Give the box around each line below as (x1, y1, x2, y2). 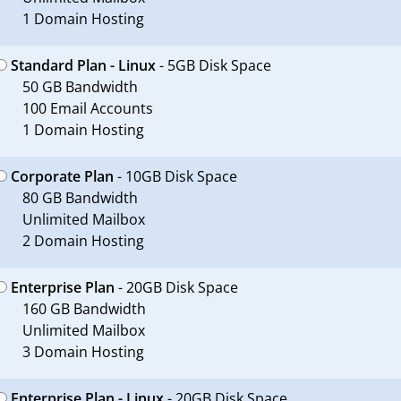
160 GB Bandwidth (21, 299, 146, 319)
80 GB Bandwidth (21, 188, 138, 208)
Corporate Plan (10, 166, 114, 186)
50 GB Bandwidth (21, 77, 138, 97)
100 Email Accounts (21, 98, 153, 118)
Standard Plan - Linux (10, 55, 156, 75)
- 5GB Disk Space (155, 55, 271, 75)
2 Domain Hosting (21, 231, 144, 251)
